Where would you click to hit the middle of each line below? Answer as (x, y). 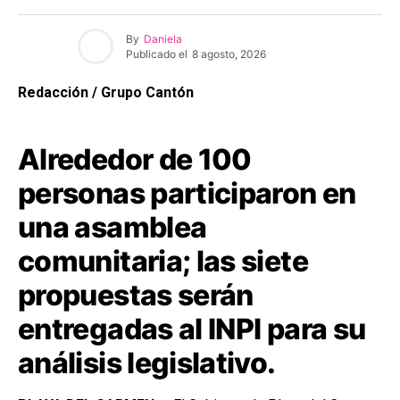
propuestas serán (136, 296)
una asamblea (112, 228)
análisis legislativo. (147, 363)
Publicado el (157, 54)
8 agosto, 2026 (229, 54)
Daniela (163, 38)
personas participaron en (187, 194)
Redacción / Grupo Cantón (108, 93)
